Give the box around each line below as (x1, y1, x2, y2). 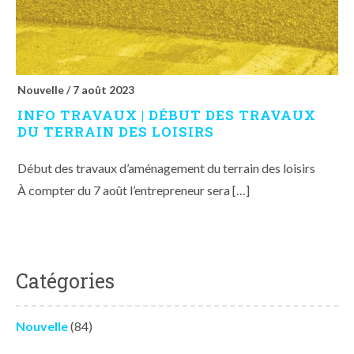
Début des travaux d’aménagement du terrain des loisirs (17, 160, 315, 175)
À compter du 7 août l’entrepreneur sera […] (17, 182, 250, 198)
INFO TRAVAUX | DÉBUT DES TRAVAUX (17, 105, 316, 124)
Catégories (16, 267, 115, 294)
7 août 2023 (73, 82, 134, 96)
